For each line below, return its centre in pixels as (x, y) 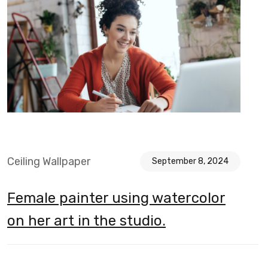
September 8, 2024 (190, 161)
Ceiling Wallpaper (49, 161)
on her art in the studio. (86, 220)
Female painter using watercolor (116, 198)
